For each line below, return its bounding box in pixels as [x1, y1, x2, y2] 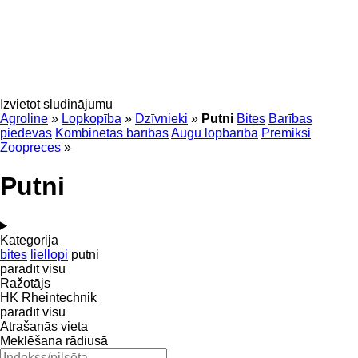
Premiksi [261, 126, 311, 140]
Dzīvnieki [135, 112, 188, 125]
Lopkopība [62, 112, 121, 125]
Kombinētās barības [55, 126, 169, 140]
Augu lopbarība [171, 126, 258, 140]
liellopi [30, 247, 68, 261]
